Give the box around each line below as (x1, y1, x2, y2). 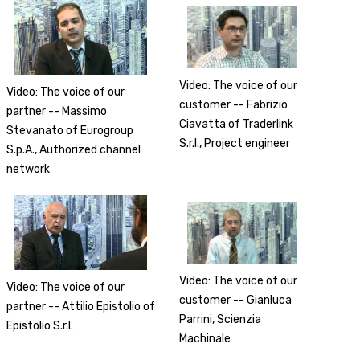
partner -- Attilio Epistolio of (6, 299, 156, 313)
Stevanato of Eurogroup (6, 123, 134, 137)
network (6, 162, 51, 176)
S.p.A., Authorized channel (6, 142, 141, 157)
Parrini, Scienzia (179, 312, 262, 326)
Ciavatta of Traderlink (179, 117, 294, 131)
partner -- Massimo (6, 104, 108, 118)
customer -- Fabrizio (179, 97, 288, 112)
